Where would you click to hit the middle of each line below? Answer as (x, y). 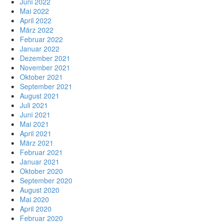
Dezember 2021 (45, 58)
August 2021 (40, 95)
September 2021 (46, 86)
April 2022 (36, 20)
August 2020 (40, 190)
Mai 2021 (34, 124)
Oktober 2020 (41, 171)
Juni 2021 (35, 114)
